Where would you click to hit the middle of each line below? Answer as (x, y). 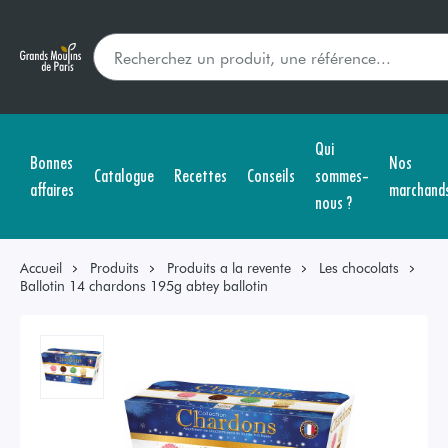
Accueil (41, 267)
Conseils (271, 174)
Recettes (200, 174)
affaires (52, 188)
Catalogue (124, 174)
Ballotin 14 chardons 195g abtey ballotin (144, 285)
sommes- (342, 174)
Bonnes (51, 161)
